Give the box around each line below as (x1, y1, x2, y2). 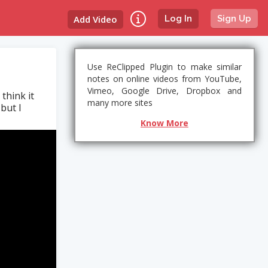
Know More (140, 117, 188, 129)
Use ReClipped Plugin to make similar (87, 61, 242, 72)
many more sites (87, 97, 153, 108)
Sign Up (217, 13, 252, 24)
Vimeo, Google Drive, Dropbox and (87, 85, 242, 96)
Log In (165, 13, 193, 24)
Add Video (74, 13, 118, 25)
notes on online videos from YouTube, (87, 73, 242, 84)
